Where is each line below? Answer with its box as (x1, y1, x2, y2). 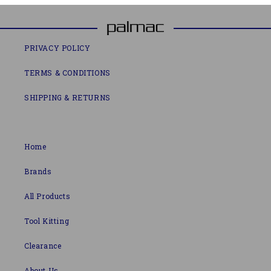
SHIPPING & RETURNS (24, 93, 111, 102)
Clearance (24, 241, 62, 250)
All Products (24, 191, 71, 201)
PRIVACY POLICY (24, 43, 91, 53)
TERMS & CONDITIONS (24, 68, 111, 77)
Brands (24, 166, 52, 176)
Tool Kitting (24, 216, 70, 226)
